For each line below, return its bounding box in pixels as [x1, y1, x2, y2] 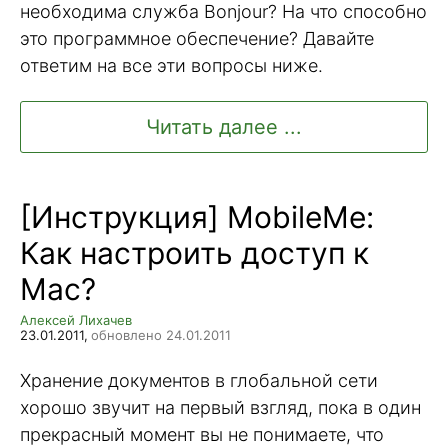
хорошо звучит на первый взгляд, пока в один [20, 397, 421, 419]
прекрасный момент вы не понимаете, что [20, 424, 384, 446]
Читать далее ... [146, 114, 302, 139]
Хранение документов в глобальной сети [20, 370, 378, 392]
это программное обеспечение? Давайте [20, 28, 374, 50]
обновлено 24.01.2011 [91, 326, 231, 343]
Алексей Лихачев [20, 311, 132, 328]
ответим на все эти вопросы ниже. [20, 55, 323, 77]
